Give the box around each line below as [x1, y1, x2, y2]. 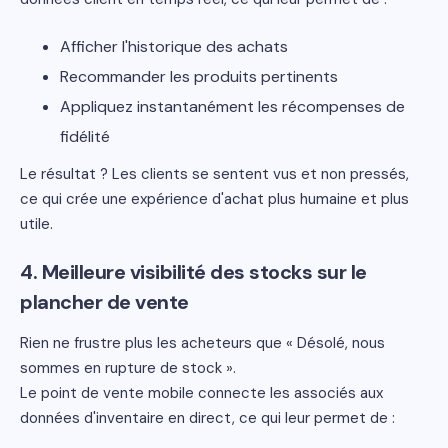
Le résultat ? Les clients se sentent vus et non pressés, [20, 164, 409, 184]
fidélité [60, 126, 110, 147]
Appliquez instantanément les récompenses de [60, 96, 405, 117]
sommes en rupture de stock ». [20, 358, 236, 378]
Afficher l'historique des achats [60, 36, 288, 57]
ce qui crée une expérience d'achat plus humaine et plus [20, 189, 409, 209]
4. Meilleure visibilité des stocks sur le [20, 259, 367, 285]
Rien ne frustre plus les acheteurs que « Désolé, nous [20, 333, 385, 353]
